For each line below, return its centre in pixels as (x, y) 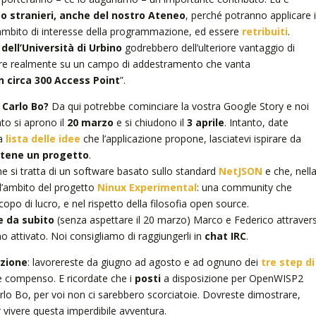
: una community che (244, 187)
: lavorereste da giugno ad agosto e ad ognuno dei (142, 262)
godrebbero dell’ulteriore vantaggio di (208, 47)
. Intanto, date (256, 122)
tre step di (287, 262)
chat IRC (225, 236)
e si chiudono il (150, 122)
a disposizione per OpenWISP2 (232, 278)
